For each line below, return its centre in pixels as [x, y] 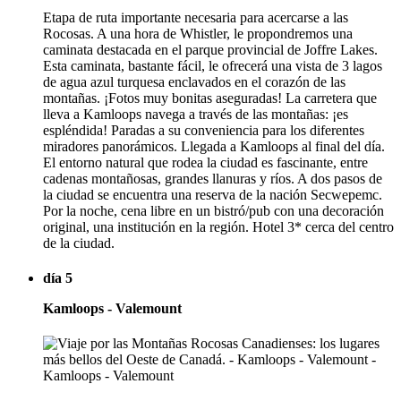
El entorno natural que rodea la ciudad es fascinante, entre [205, 162]
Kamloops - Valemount [112, 308]
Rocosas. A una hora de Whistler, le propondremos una [198, 33]
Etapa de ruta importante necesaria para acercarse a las [196, 17]
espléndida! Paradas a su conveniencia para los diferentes [204, 130]
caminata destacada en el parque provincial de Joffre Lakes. [210, 49]
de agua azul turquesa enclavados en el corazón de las [194, 81]
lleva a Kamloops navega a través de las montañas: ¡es [196, 114]
